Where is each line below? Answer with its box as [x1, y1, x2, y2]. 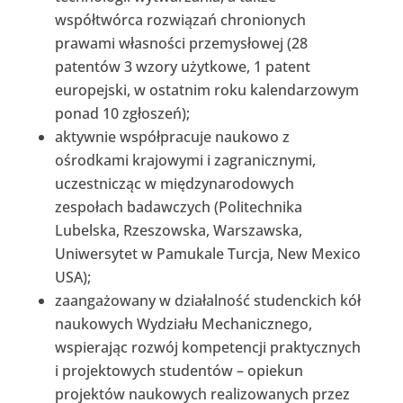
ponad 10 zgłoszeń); [54, 103, 190, 123]
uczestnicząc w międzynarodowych [54, 173, 294, 193]
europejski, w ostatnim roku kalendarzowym [54, 79, 359, 100]
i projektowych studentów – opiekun [54, 360, 303, 381]
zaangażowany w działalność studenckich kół [54, 290, 361, 310]
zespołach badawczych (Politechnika [54, 196, 302, 217]
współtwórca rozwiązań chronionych [54, 9, 306, 30]
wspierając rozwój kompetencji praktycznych [54, 336, 361, 357]
